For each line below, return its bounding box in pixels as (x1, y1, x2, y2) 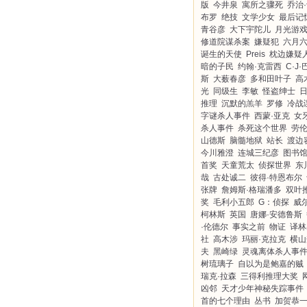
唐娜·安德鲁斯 (250, 210, 302, 219)
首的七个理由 (201, 296, 250, 306)
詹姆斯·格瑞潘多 (221, 185, 282, 195)
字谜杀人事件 (201, 111, 250, 121)
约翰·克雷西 (238, 62, 282, 71)
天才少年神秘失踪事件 (221, 284, 304, 293)
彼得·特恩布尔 (250, 173, 302, 182)
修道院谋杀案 (201, 37, 250, 47)
